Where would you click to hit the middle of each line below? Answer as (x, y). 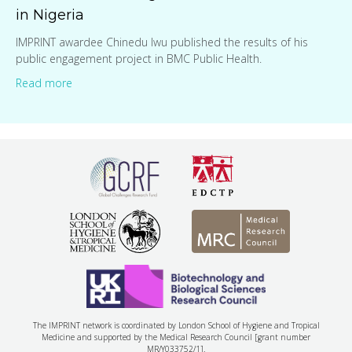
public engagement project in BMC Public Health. (139, 58)
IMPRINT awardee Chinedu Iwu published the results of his (162, 42)
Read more (44, 82)
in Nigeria (50, 15)
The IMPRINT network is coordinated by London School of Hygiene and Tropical (176, 325)
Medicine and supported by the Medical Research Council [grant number (176, 337)
